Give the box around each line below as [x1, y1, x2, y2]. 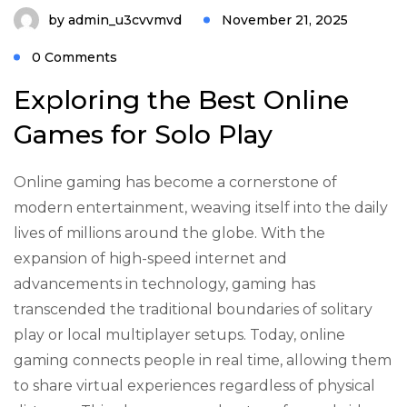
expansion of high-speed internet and [14, 250, 287, 267]
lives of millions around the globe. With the [14, 224, 325, 242]
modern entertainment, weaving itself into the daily [14, 199, 388, 216]
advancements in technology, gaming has [14, 275, 315, 293]
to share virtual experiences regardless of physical [14, 377, 375, 394]
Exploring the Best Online [14, 84, 349, 115]
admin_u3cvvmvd [68, 12, 182, 28]
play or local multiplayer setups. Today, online [14, 326, 345, 343]
